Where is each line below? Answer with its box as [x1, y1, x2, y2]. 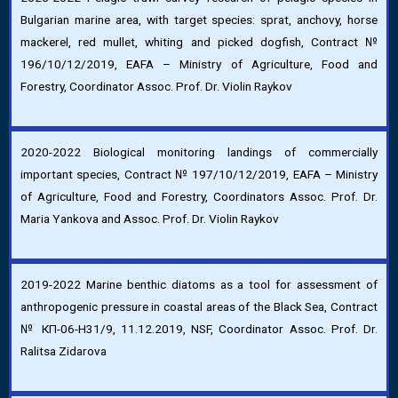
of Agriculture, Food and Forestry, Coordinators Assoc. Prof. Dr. [20, 189, 378, 204]
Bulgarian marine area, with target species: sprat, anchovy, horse [20, 12, 378, 28]
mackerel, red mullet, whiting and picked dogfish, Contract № [20, 35, 378, 50]
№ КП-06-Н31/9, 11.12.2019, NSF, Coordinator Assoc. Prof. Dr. [20, 322, 378, 336]
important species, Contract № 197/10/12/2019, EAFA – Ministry [20, 167, 378, 182]
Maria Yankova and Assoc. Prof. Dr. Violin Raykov [20, 211, 279, 227]
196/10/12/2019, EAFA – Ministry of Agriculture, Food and [20, 57, 378, 72]
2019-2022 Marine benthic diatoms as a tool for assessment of [20, 277, 378, 291]
